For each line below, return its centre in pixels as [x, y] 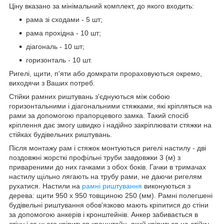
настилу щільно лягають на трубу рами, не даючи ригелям [105, 176]
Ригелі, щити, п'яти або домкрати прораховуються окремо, [105, 73]
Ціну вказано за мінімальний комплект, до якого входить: [101, 6]
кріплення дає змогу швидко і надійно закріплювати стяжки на [110, 125]
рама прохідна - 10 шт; [63, 33]
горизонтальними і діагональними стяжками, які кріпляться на [110, 106]
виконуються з [166, 186]
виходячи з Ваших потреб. [52, 83]
